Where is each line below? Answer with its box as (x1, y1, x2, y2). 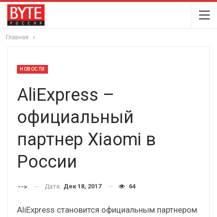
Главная (6, 34, 29, 41)
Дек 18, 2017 (63, 183, 101, 190)
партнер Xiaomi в (17, 129, 156, 150)
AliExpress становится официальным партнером (17, 204, 197, 215)
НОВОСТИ (20, 66, 45, 72)
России (17, 152, 77, 172)
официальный (17, 107, 134, 127)
